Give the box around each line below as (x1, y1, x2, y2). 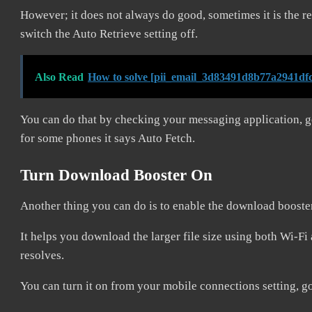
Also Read (35, 71, 84, 83)
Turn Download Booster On (20, 166, 212, 184)
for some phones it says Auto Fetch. (20, 132, 195, 145)
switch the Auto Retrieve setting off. (20, 27, 198, 40)
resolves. (20, 249, 64, 262)
